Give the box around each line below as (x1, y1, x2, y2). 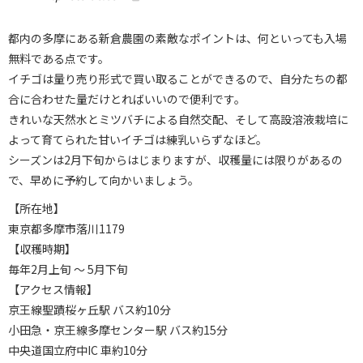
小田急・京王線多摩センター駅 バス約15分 (8, 322, 228, 338)
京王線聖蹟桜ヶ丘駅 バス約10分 (8, 301, 171, 318)
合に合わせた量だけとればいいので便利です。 (8, 91, 246, 107)
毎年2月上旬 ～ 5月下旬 (8, 261, 128, 277)
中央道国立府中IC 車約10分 (8, 342, 147, 358)
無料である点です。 (8, 50, 109, 66)
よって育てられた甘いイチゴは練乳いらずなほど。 (8, 131, 267, 147)
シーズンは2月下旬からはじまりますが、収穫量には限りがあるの (8, 152, 343, 168)
